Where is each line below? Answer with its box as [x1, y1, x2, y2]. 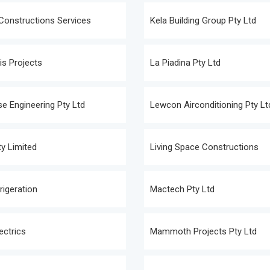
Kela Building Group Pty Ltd [150, 15, 256, 26]
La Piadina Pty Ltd [150, 57, 221, 68]
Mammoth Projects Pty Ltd [150, 226, 257, 237]
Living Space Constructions [150, 142, 259, 152]
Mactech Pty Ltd [150, 184, 215, 195]
